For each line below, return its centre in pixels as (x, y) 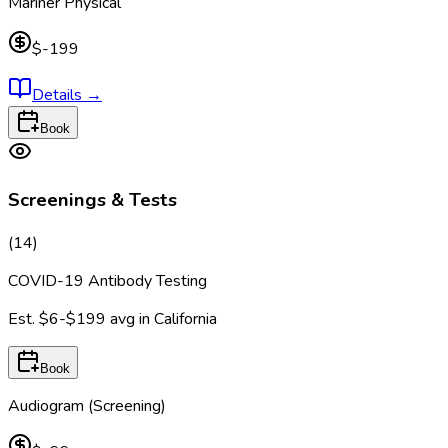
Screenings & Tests (92, 200)
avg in (132, 319)
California (185, 319)
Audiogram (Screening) (87, 406)
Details (59, 94)
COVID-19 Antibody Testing (107, 281)
